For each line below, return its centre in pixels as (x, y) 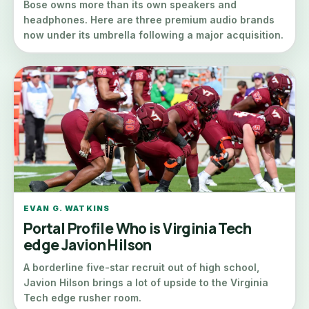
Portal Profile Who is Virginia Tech (137, 228)
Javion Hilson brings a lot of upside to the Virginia (146, 282)
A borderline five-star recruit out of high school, (141, 267)
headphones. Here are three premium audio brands (149, 20)
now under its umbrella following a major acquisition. (153, 35)
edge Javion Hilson (88, 245)
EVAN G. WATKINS (67, 208)
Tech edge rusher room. (82, 298)
